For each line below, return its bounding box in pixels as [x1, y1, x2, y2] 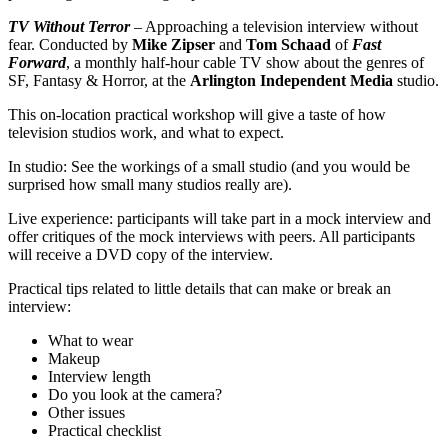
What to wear [48, 331, 133, 349]
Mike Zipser [132, 35, 215, 53]
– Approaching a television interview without [130, 17, 418, 35]
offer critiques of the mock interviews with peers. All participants [8, 227, 415, 245]
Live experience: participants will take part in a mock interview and [8, 209, 431, 227]
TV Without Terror [8, 17, 130, 35]
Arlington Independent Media [190, 71, 393, 89]
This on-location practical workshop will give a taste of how [8, 105, 386, 123]
